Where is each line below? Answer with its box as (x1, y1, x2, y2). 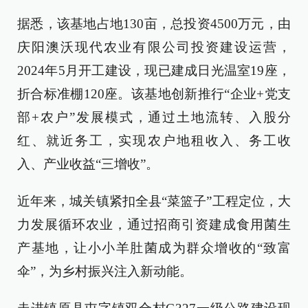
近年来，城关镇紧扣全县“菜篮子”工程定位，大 (17, 194, 291, 208)
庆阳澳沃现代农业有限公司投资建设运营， (17, 40, 291, 54)
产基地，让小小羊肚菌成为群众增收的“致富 (17, 241, 291, 255)
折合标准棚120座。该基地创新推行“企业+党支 (17, 87, 291, 101)
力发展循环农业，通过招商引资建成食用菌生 (17, 217, 291, 232)
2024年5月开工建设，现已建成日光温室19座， (17, 63, 291, 78)
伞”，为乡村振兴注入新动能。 (17, 264, 192, 278)
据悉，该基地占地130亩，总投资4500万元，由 (17, 16, 291, 31)
